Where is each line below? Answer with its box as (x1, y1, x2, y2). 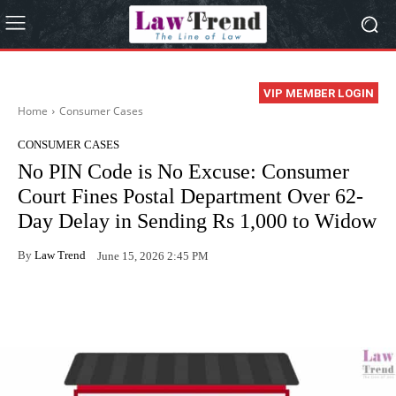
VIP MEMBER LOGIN (263, 87, 374, 101)
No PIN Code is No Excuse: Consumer (18, 160, 349, 184)
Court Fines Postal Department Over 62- (18, 185, 363, 209)
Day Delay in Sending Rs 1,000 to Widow (18, 209, 377, 233)
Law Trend (34, 247, 86, 262)
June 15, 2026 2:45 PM (97, 248, 209, 263)
